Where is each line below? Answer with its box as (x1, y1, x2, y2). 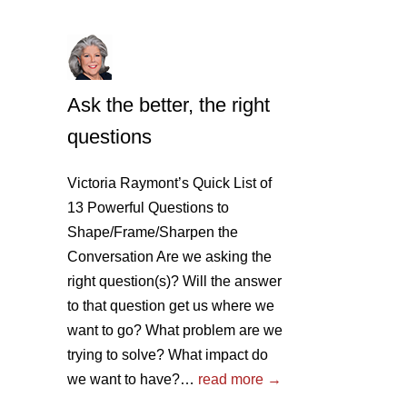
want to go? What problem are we (67, 323, 283, 338)
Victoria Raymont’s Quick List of (67, 175, 272, 191)
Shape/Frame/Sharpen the (67, 224, 238, 240)
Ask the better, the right (67, 94, 270, 116)
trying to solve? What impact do (67, 347, 268, 362)
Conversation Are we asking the (67, 249, 272, 264)
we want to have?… (67, 372, 198, 387)
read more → (198, 372, 282, 387)
